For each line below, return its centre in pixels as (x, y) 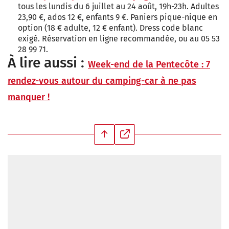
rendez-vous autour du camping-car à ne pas (102, 81)
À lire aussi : (48, 62)
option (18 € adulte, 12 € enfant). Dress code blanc (110, 28)
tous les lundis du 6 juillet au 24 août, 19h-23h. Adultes (118, 6)
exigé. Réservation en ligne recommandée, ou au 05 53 (119, 38)
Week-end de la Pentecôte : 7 (149, 64)
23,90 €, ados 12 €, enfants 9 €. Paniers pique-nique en (118, 17)
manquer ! (29, 97)
